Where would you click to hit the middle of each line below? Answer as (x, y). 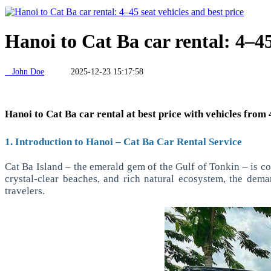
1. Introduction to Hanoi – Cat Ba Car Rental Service (123, 142)
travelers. (25, 191)
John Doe (24, 71)
